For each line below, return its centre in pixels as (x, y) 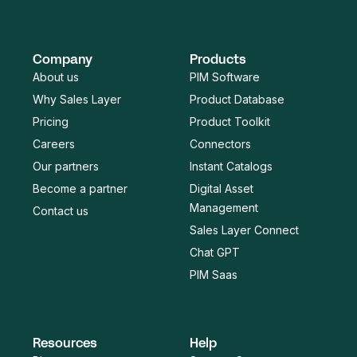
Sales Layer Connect (244, 229)
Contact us (61, 210)
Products (218, 59)
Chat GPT (215, 252)
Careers (54, 143)
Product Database (237, 99)
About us (56, 76)
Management (224, 207)
